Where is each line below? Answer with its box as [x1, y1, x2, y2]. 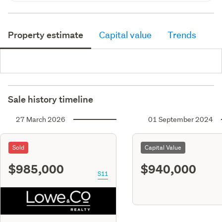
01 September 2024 [148, 114, 213, 124]
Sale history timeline [8, 93, 93, 105]
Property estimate [8, 29, 83, 41]
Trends [167, 29, 196, 41]
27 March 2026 [16, 114, 65, 124]
